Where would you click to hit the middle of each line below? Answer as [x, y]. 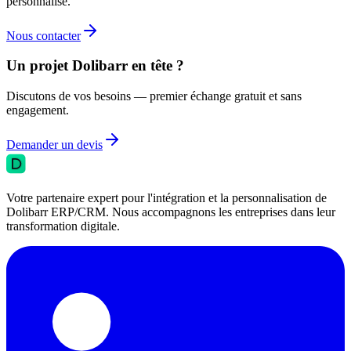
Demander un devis [54, 145]
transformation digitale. [63, 226]
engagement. [38, 110]
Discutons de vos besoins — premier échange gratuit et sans [154, 96]
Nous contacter [43, 35]
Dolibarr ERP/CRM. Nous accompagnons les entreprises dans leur [171, 212]
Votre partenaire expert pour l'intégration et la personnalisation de [166, 198]
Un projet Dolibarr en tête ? [95, 66]
